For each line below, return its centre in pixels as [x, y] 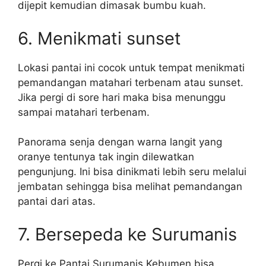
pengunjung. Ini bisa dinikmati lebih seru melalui [132, 172]
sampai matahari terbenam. [84, 112]
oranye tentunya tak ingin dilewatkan [106, 157]
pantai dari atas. [57, 201]
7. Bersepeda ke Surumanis [127, 234]
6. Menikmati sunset [99, 38]
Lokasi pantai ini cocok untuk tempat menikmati [131, 67]
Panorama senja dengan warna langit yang [120, 142]
